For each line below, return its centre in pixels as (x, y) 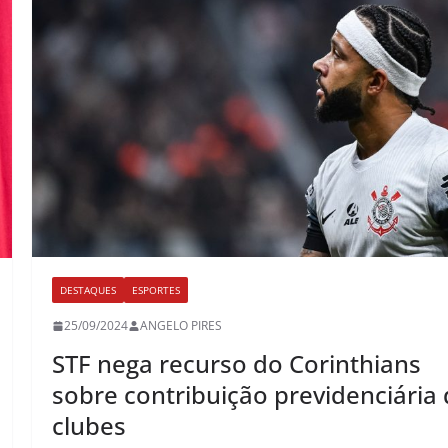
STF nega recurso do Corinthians (237, 364)
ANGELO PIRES (181, 326)
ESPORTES (156, 290)
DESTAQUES (88, 290)
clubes (89, 426)
